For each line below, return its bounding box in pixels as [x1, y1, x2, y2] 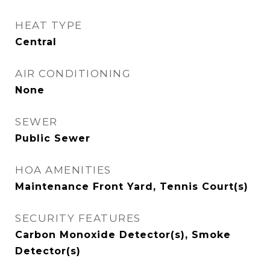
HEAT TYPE [15, 19, 83, 31]
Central [15, 36, 57, 48]
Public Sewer [15, 133, 90, 144]
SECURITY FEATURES [15, 212, 141, 224]
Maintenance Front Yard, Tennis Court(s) [15, 181, 248, 192]
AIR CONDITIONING [15, 67, 131, 80]
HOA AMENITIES [15, 164, 111, 176]
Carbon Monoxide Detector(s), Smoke [15, 229, 231, 240]
